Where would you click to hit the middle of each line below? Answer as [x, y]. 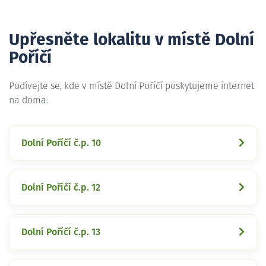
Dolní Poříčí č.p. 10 [61, 143]
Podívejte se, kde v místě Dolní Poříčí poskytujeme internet [132, 86]
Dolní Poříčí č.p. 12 [61, 187]
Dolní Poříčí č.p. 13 [61, 232]
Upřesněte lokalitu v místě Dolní [132, 40]
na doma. [28, 100]
